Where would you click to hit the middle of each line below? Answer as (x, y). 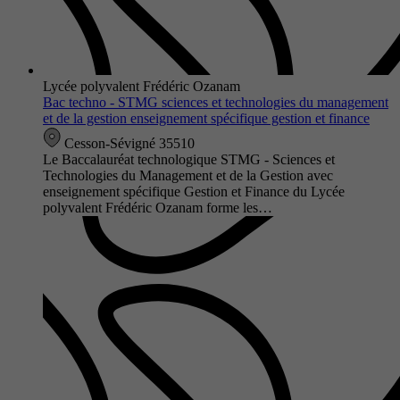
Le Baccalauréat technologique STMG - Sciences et (189, 159)
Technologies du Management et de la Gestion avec (188, 175)
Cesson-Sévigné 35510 (128, 143)
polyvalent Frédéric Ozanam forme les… (158, 207)
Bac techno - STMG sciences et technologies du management (216, 102)
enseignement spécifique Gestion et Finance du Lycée (194, 191)
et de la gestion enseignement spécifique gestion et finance (206, 118)
